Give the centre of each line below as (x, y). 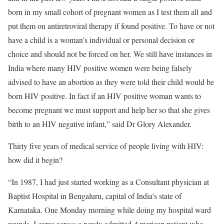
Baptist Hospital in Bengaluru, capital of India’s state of (95, 196)
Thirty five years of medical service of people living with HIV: (106, 146)
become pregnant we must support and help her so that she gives (109, 110)
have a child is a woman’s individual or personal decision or (101, 40)
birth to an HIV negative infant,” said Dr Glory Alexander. (100, 124)
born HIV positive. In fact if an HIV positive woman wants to (104, 96)
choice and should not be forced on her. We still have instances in (110, 54)
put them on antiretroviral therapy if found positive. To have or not (111, 26)
